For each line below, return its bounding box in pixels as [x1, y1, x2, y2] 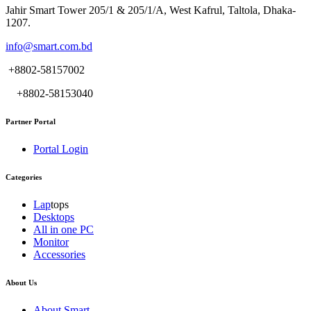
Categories [6, 172, 42, 181]
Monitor [33, 235, 69, 248]
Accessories [33, 248, 85, 260]
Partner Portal [6, 117, 56, 126]
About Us [6, 278, 37, 287]
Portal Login [33, 142, 88, 155]
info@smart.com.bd [6, 40, 92, 52]
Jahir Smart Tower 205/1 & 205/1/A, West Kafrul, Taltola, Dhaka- [6, 3, 296, 16]
